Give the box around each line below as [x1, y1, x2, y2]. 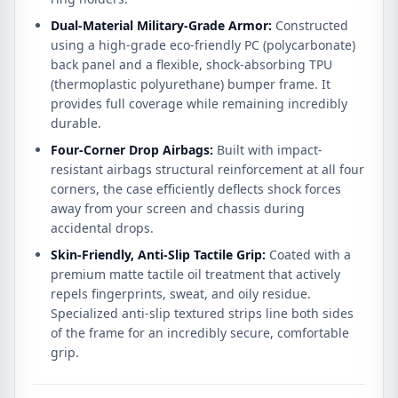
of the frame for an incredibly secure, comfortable [51, 324, 349, 341]
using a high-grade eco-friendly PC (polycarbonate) [51, 36, 355, 53]
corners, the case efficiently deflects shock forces [51, 180, 341, 197]
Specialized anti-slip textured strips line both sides [51, 305, 354, 322]
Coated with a [266, 246, 351, 263]
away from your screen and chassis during [51, 200, 305, 217]
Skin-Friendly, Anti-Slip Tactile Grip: [51, 246, 266, 263]
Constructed [272, 17, 348, 34]
